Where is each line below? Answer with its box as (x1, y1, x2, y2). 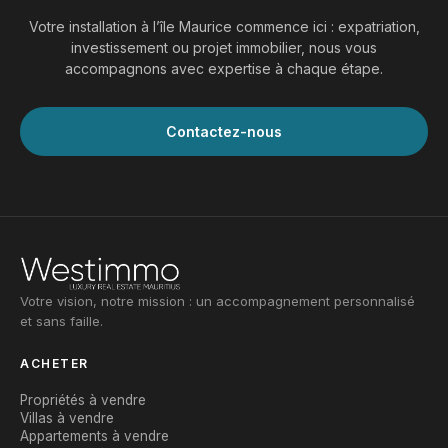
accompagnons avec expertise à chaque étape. (65, 59, 383, 77)
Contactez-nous (166, 122, 282, 140)
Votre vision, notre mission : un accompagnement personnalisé (20, 293, 415, 310)
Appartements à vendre (20, 428, 169, 445)
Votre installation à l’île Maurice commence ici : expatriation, (28, 17, 420, 35)
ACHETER (20, 356, 89, 372)
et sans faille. (20, 313, 103, 330)
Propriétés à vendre (20, 392, 146, 409)
